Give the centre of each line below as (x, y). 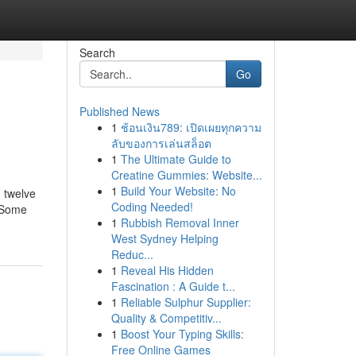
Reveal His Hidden (167, 270)
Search (97, 52)
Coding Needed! (152, 207)
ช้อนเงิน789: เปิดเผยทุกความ (191, 127)
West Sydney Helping (164, 238)
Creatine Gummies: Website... (186, 175)
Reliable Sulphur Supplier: (186, 302)
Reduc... (132, 254)
